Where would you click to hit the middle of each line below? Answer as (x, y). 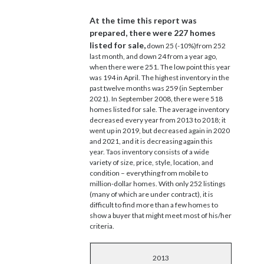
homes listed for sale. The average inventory (159, 109)
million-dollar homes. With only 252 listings (158, 183)
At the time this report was (143, 20)
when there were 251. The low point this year (160, 67)
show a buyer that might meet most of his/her (161, 215)
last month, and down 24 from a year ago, (154, 56)
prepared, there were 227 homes (153, 32)
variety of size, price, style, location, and (151, 162)
